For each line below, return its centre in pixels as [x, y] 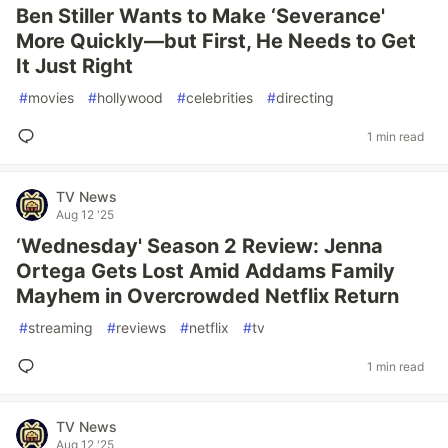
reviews [141, 327]
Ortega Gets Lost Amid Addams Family [205, 271]
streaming [60, 327]
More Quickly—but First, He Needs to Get [216, 41]
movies [51, 97]
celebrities [219, 97]
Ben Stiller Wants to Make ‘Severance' [200, 16]
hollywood [130, 97]
